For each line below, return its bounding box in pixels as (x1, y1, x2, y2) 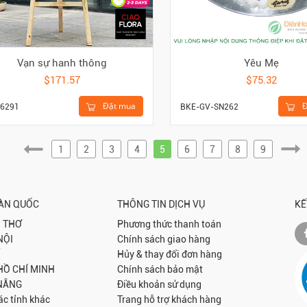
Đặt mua (101, 100, 136, 112)
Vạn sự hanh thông (17, 57, 107, 70)
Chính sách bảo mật (117, 263, 204, 275)
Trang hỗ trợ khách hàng (117, 293, 222, 305)
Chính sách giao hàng (117, 233, 211, 245)
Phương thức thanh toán (117, 218, 222, 230)
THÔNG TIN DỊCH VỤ (117, 198, 206, 210)
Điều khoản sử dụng (117, 278, 202, 290)
